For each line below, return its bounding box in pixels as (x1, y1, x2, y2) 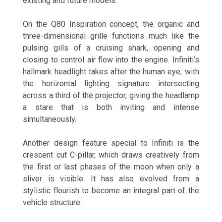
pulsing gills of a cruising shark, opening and (23, 43, 199, 53)
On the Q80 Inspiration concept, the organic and (23, 19, 199, 29)
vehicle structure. (23, 198, 82, 208)
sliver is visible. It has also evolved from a (23, 174, 199, 184)
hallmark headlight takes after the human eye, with (23, 67, 199, 77)
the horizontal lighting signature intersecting (23, 79, 199, 89)
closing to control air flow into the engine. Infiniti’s (23, 55, 199, 65)
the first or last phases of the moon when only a (23, 162, 199, 172)
